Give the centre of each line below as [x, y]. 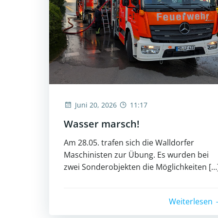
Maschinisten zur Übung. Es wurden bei [136, 155]
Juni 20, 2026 [96, 105]
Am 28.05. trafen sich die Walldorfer [129, 143]
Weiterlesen [191, 202]
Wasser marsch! [102, 124]
